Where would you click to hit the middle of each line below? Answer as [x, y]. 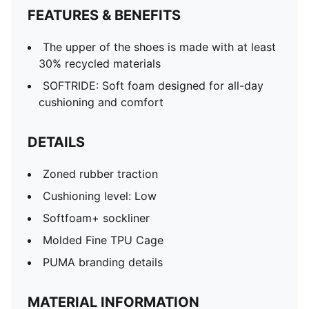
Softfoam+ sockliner [96, 218]
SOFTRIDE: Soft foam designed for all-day [153, 86]
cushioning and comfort [101, 102]
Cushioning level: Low [100, 196]
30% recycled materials [100, 63]
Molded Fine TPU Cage [103, 240]
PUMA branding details [103, 262]
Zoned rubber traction [100, 174]
